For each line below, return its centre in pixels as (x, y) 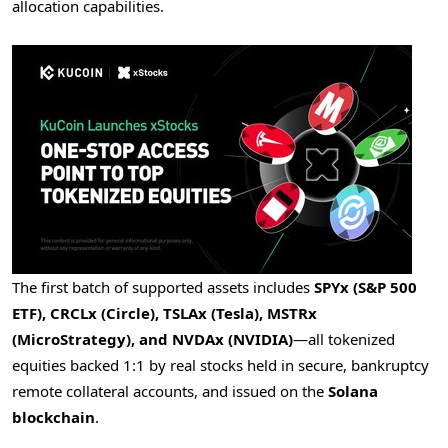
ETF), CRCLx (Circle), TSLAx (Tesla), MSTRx (164, 312)
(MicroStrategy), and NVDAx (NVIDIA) (152, 338)
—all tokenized (344, 338)
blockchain (53, 416)
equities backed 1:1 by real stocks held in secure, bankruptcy (220, 364)
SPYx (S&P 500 (365, 286)
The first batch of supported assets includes (163, 286)
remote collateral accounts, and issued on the (170, 390)
